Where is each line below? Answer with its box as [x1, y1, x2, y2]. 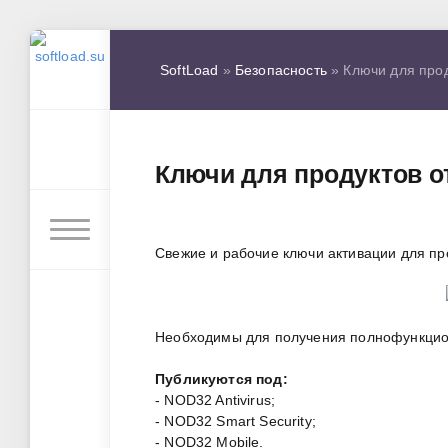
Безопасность [234, 61, 327, 78]
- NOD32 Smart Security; [155, 413, 316, 430]
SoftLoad [160, 61, 219, 78]
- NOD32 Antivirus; [155, 392, 276, 409]
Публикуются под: [155, 371, 288, 388]
